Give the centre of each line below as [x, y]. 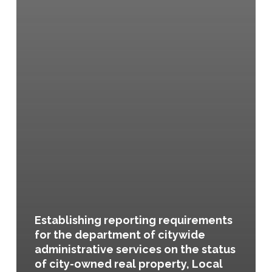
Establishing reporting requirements [133, 220]
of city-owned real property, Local [128, 263]
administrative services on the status [135, 249]
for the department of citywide [120, 234]
